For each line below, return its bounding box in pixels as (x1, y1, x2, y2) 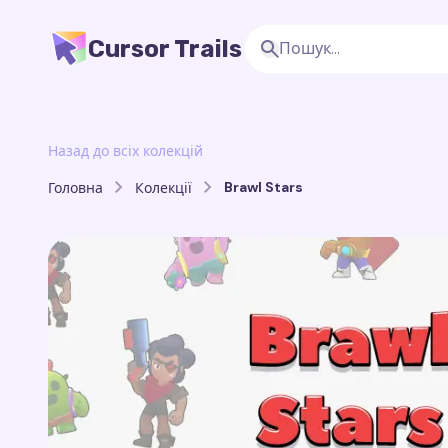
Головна (48, 178, 103, 197)
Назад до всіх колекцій (48, 142, 203, 160)
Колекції (135, 178, 192, 197)
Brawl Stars (224, 178, 303, 196)
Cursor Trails (88, 35, 242, 63)
